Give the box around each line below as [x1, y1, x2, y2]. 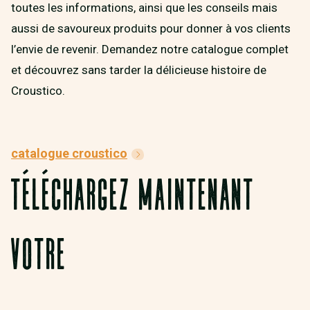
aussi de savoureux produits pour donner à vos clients [11, 21, 291, 36]
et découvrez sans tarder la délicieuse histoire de [11, 63, 266, 77]
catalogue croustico [11, 146, 127, 161]
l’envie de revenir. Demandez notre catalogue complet [11, 42, 289, 57]
